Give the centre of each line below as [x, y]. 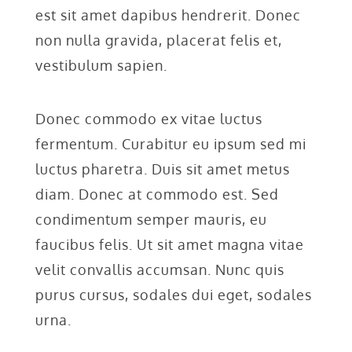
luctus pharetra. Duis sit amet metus [162, 169]
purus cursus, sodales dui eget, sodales [173, 294]
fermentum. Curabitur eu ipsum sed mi [170, 143]
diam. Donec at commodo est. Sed [157, 194]
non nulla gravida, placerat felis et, [158, 40]
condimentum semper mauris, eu [151, 219]
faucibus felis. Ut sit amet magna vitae [169, 244]
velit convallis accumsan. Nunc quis [159, 269]
